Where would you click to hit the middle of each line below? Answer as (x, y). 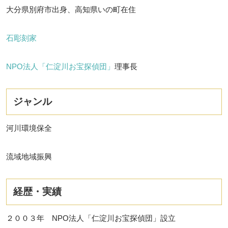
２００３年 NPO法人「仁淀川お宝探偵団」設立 (91, 218)
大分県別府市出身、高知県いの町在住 (71, 9)
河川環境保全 (29, 128)
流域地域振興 (29, 156)
